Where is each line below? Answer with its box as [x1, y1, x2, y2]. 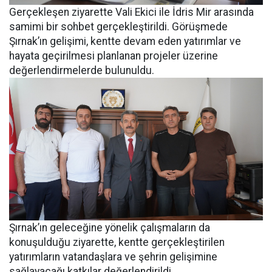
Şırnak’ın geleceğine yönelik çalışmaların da [9, 222, 210, 234]
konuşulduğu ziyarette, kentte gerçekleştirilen [9, 236, 225, 249]
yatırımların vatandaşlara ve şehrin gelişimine [9, 251, 217, 263]
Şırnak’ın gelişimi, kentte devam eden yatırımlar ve [9, 35, 241, 48]
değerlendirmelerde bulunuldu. [9, 64, 154, 77]
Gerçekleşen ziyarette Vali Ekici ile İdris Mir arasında [9, 6, 254, 19]
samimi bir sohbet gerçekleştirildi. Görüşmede [9, 21, 228, 33]
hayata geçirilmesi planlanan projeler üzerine [9, 50, 218, 63]
